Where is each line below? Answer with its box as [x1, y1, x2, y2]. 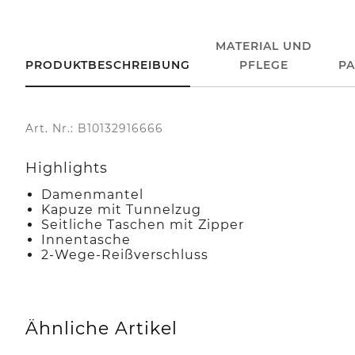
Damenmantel [41, 186, 143, 202]
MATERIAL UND [216, 38, 313, 53]
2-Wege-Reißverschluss [41, 246, 208, 262]
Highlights [25, 158, 108, 177]
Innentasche [41, 231, 131, 247]
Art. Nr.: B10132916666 [25, 120, 163, 136]
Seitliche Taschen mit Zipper [41, 216, 244, 232]
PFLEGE [239, 57, 289, 72]
